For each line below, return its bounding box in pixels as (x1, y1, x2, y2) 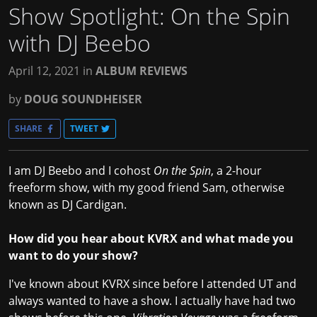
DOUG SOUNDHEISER (24, 91, 142, 108)
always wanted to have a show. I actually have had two (8, 293, 296, 309)
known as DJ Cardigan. (8, 197, 127, 213)
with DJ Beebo (8, 28, 151, 59)
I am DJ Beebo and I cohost (8, 163, 154, 179)
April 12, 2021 (8, 63, 80, 79)
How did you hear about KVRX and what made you (8, 231, 294, 247)
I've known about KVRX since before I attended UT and (8, 276, 296, 292)
